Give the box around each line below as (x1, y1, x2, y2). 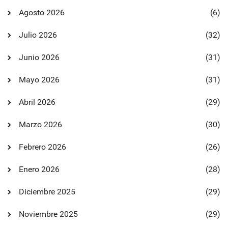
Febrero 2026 (19, 142, 66, 152)
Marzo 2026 (19, 120, 62, 129)
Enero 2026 (19, 164, 60, 174)
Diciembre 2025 (19, 187, 75, 196)
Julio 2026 (19, 30, 57, 40)
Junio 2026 (19, 52, 60, 62)
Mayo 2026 (19, 75, 60, 84)
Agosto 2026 (19, 8, 65, 17)
